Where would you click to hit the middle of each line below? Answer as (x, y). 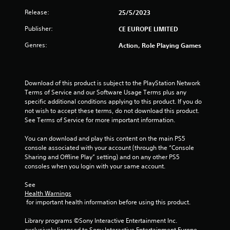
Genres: (36, 45)
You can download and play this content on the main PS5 (105, 138)
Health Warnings (48, 193)
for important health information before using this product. (108, 202)
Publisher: (39, 28)
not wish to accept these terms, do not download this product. (112, 110)
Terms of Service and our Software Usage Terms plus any (106, 92)
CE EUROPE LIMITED (148, 28)
